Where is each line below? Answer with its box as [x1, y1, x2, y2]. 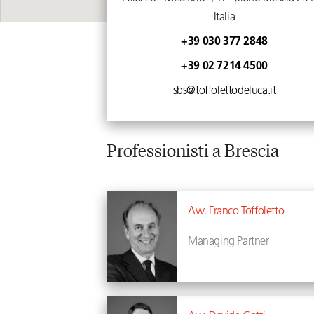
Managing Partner [188, 236, 269, 247]
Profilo [188, 266, 217, 278]
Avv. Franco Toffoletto [188, 206, 285, 217]
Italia [213, 12, 235, 23]
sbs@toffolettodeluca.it [172, 86, 276, 97]
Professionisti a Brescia [107, 138, 279, 161]
